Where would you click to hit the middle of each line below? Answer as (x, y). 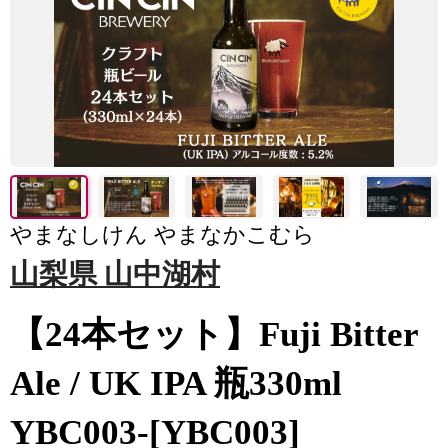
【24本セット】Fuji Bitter (214, 334)
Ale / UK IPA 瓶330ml (176, 383)
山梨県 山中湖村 (115, 274)
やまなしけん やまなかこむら (162, 234)
